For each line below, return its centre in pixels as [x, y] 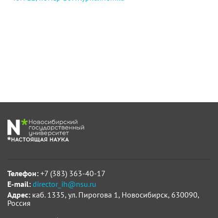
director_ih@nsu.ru [64, 184]
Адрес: [19, 195]
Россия [19, 203]
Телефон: [23, 173]
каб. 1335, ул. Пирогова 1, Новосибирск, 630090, [115, 195]
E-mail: [19, 184]
